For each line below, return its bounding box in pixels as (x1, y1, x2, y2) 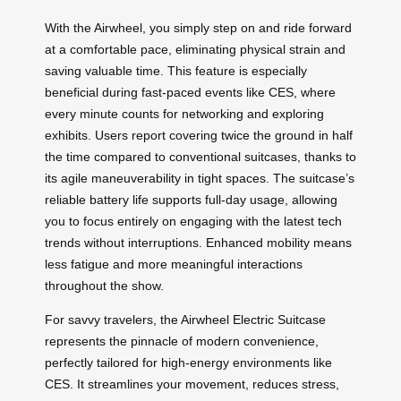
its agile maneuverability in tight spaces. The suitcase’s (45, 170, 354, 185)
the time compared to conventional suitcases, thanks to (45, 149, 356, 164)
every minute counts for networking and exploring (45, 106, 324, 121)
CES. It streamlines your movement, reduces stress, (45, 376, 339, 391)
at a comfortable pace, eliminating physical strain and (45, 41, 346, 56)
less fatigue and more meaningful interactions (45, 256, 303, 271)
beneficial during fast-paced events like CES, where (45, 84, 336, 99)
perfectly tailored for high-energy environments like (45, 354, 332, 370)
